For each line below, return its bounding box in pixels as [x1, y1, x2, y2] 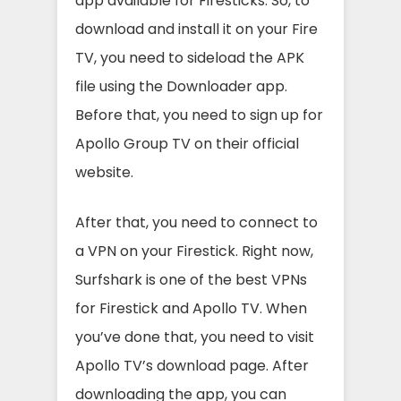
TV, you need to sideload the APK [75, 47, 304, 68]
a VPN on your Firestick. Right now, [75, 241, 313, 261]
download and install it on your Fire [75, 19, 318, 39]
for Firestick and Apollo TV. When [75, 298, 307, 319]
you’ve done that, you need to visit [75, 327, 314, 347]
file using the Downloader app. [75, 76, 287, 97]
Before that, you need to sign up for [75, 105, 323, 125]
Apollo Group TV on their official [75, 133, 299, 154]
